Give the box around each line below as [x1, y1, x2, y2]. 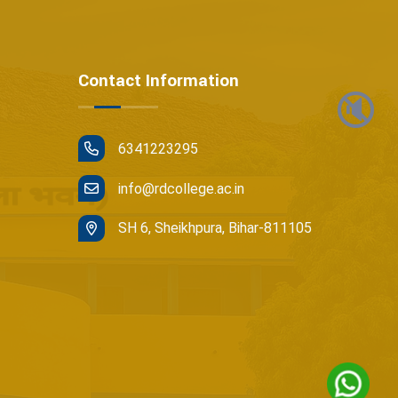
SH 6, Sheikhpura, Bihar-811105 [118, 219, 312, 236]
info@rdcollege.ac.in [118, 180, 244, 197]
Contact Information [78, 68, 239, 93]
